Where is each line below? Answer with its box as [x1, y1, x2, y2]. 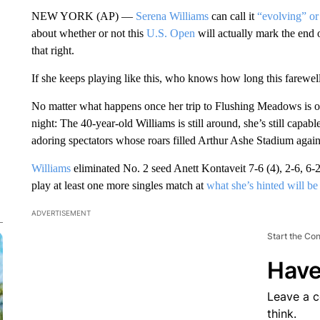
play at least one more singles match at [31, 179, 206, 191]
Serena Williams [135, 10, 209, 22]
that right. [31, 44, 74, 56]
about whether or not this [31, 27, 146, 39]
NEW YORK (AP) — [31, 10, 136, 22]
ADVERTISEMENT [31, 209, 91, 217]
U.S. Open [146, 27, 195, 39]
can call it [208, 10, 257, 22]
